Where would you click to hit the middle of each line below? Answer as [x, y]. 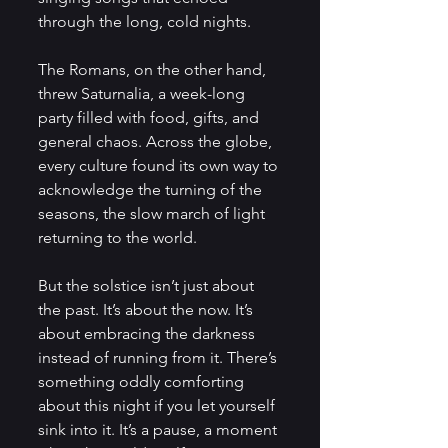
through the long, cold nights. [146, 21]
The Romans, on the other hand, [154, 69]
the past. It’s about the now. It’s [147, 309]
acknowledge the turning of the [152, 189]
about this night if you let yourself [158, 405]
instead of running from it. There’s [159, 357]
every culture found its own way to [160, 165]
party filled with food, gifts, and [150, 117]
